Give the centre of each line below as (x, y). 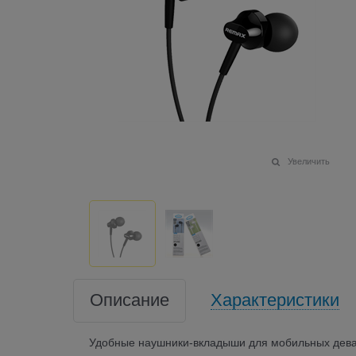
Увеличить (308, 161)
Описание (130, 300)
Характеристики (275, 300)
